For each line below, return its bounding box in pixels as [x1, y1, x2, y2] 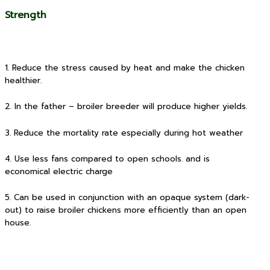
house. [5, 216, 31, 229]
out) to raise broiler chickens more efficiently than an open [5, 204, 246, 216]
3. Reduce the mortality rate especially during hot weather [5, 127, 243, 139]
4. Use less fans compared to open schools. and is [5, 152, 210, 165]
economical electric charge [5, 165, 113, 178]
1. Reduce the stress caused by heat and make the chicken [5, 62, 245, 75]
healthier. [5, 75, 42, 87]
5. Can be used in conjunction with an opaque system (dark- [5, 191, 250, 204]
